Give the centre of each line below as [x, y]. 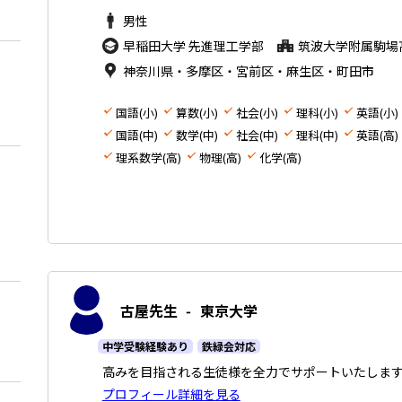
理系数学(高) [148, 158]
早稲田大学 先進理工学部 [193, 46]
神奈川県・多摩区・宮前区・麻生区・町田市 [248, 71]
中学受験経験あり [145, 346]
